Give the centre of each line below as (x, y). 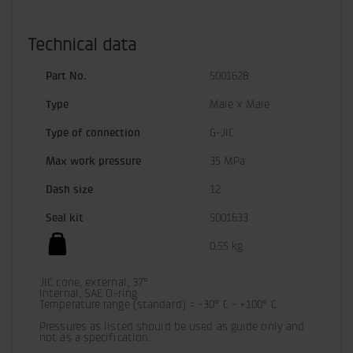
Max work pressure (93, 161)
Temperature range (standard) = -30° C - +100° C (158, 305)
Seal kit (65, 218)
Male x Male (240, 104)
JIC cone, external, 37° (94, 282)
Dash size (69, 190)
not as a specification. (95, 338)
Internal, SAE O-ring (88, 294)
